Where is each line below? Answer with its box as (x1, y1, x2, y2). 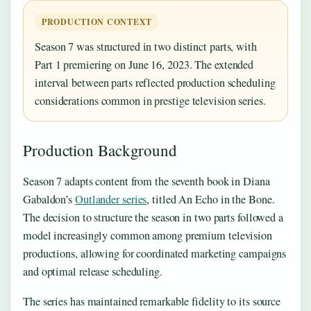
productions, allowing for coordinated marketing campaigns (23, 246, 287, 262)
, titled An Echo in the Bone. (146, 192, 275, 208)
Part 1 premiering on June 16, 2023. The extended (35, 57, 254, 73)
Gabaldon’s (23, 192, 75, 208)
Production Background (23, 140, 177, 161)
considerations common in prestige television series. (35, 93, 266, 109)
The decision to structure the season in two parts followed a (23, 210, 283, 226)
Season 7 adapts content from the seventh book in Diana (23, 174, 270, 190)
